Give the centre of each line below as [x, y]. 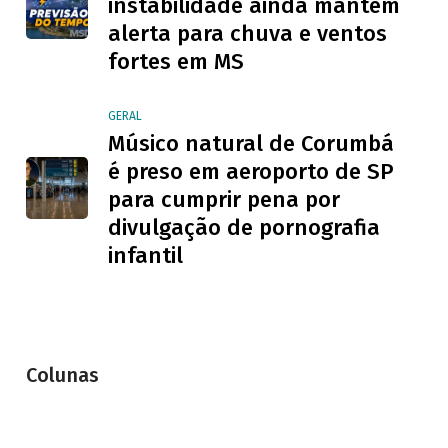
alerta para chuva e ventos [247, 33]
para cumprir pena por [224, 199]
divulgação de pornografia [244, 227]
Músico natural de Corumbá [251, 143]
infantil [145, 255]
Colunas [62, 374]
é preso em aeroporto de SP [251, 171]
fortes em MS [176, 61]
